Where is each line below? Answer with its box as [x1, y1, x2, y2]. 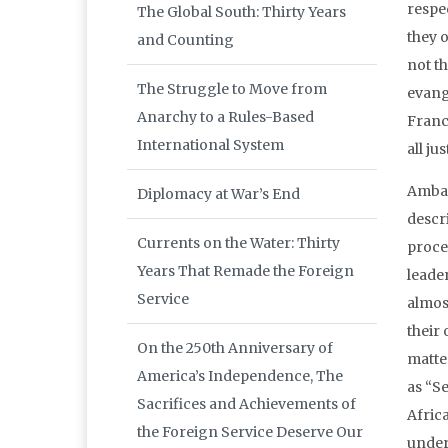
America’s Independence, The [137, 367, 343, 386]
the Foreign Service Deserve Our [137, 423, 363, 442]
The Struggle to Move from [137, 80, 327, 99]
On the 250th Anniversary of [137, 339, 333, 358]
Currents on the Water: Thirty [137, 234, 340, 253]
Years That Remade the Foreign [137, 262, 354, 281]
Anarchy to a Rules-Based [137, 108, 314, 127]
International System [137, 136, 284, 155]
